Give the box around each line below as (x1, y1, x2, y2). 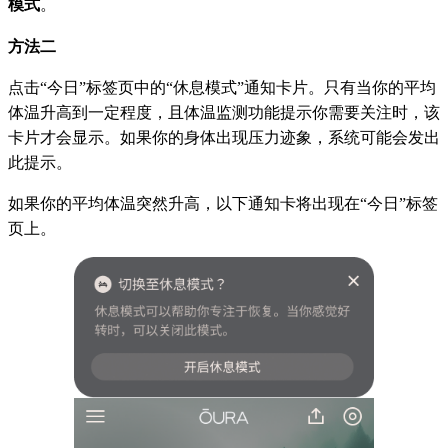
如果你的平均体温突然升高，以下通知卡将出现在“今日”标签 (8, 194, 438, 212)
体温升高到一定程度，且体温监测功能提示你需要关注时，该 (8, 103, 440, 121)
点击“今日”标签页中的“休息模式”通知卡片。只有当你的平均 (8, 78, 436, 96)
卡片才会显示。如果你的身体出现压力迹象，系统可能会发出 (8, 128, 440, 146)
